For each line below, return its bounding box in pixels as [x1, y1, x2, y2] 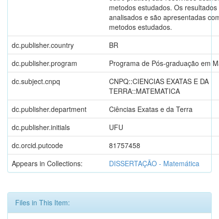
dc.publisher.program [12, 58, 77, 68]
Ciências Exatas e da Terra [109, 104, 193, 114]
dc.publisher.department [12, 104, 87, 114]
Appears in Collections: [12, 158, 83, 168]
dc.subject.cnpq [12, 76, 60, 86]
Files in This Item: [15, 197, 70, 207]
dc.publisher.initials [12, 122, 70, 132]
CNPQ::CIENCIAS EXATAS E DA [109, 76, 209, 86]
